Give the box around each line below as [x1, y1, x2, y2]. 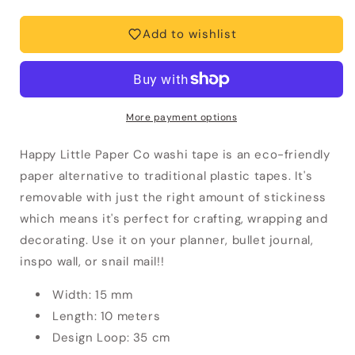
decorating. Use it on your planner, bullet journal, [20, 231, 314, 248]
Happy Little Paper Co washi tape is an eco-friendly [20, 146, 330, 162]
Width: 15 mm [52, 286, 133, 303]
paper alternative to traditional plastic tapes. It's [20, 167, 313, 184]
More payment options [126, 110, 237, 124]
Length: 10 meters [52, 307, 161, 324]
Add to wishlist [142, 26, 237, 43]
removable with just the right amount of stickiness [20, 189, 327, 205]
